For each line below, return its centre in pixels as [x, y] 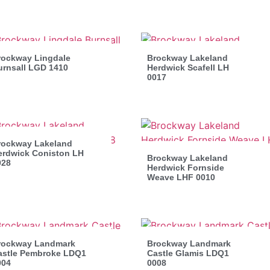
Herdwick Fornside [186, 167]
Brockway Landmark [189, 243]
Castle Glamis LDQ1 [188, 253]
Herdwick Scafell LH [188, 67]
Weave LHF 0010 [181, 177]
